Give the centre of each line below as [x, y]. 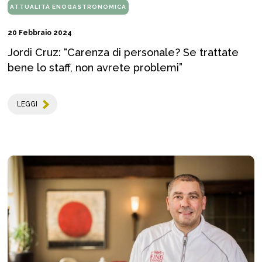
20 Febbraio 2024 [40, 33]
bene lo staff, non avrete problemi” [95, 68]
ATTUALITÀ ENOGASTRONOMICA [68, 7]
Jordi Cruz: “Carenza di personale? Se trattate [123, 53]
